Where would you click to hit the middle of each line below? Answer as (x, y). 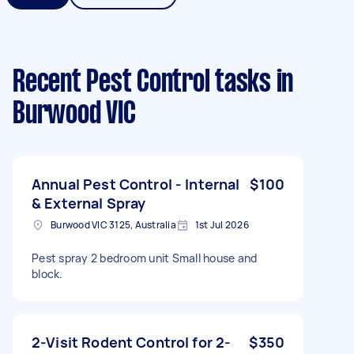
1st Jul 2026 (222, 224)
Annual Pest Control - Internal (136, 184)
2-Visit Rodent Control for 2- (132, 342)
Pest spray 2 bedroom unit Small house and (145, 258)
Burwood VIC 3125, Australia (113, 224)
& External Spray (89, 203)
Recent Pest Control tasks (142, 83)
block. (47, 273)
